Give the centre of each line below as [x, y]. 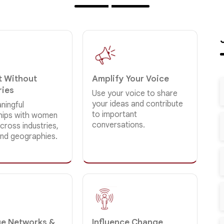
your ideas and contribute [138, 104]
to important [115, 114]
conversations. [119, 125]
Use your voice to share [135, 93]
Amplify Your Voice [131, 78]
